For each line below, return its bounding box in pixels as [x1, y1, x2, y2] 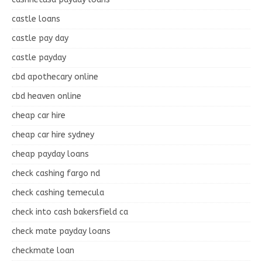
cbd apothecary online [12, 71, 98, 82]
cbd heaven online [12, 91, 81, 101]
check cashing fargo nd [12, 168, 100, 178]
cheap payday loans [12, 149, 89, 159]
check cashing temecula [12, 187, 104, 198]
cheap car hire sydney [12, 129, 94, 140]
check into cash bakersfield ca [12, 206, 128, 217]
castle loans [12, 13, 60, 24]
